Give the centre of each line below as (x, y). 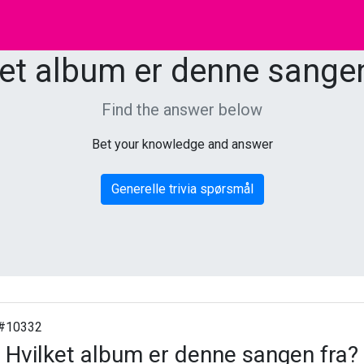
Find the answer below (182, 110)
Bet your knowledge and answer (182, 144)
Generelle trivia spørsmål (182, 189)
